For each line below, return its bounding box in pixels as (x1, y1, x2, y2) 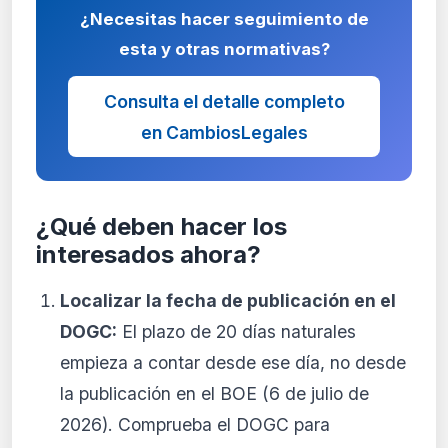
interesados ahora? (36, 240, 261, 270)
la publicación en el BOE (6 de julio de (60, 383, 369, 405)
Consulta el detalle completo (103, 90, 345, 112)
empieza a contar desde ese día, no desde (60, 352, 406, 374)
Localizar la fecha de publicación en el (60, 290, 396, 312)
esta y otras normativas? (118, 38, 330, 59)
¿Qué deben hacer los (36, 212, 287, 242)
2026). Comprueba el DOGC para (60, 414, 330, 436)
